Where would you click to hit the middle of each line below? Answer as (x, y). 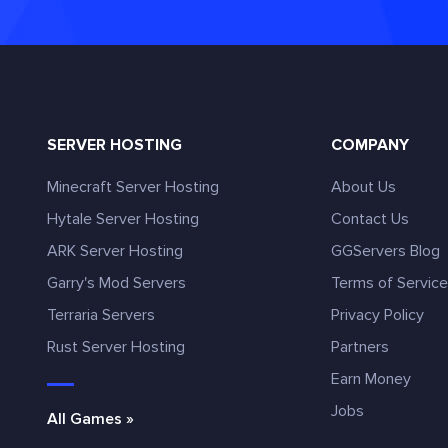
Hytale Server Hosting (123, 219)
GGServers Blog (386, 251)
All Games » (90, 419)
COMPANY (370, 145)
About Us (364, 187)
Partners (360, 347)
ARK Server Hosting (115, 251)
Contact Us (370, 219)
